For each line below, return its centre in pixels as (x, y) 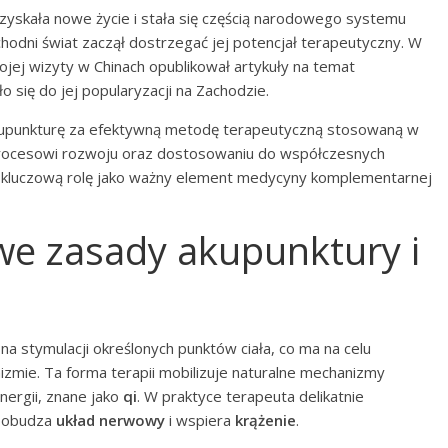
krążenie (265, 420)
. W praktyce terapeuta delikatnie (250, 396)
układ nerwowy (110, 420)
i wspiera (200, 420)
